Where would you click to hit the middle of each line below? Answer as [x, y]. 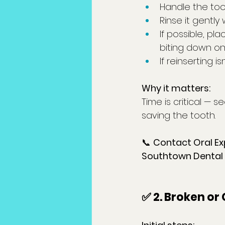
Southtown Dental [182, 156]
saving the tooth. [179, 116]
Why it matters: [176, 88]
